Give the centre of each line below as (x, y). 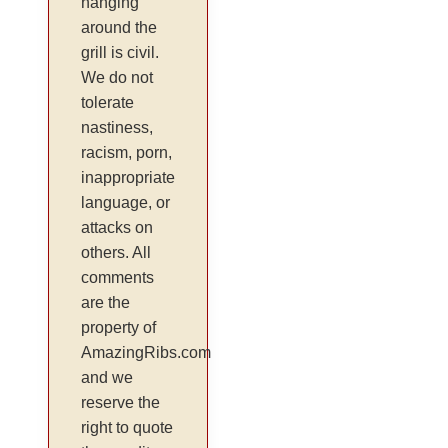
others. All (116, 252)
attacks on (117, 227)
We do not (117, 77)
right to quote (127, 427)
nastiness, (117, 127)
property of (119, 327)
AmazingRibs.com (146, 352)
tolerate (108, 102)
